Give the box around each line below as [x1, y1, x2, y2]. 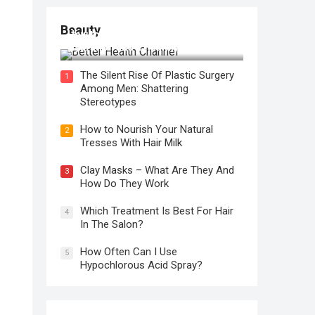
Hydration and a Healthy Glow [67, 41, 204, 53]
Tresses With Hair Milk [80, 136, 182, 149]
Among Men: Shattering [80, 82, 188, 95]
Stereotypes [80, 96, 136, 108]
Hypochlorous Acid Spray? [80, 259, 202, 271]
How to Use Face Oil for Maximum [67, 29, 224, 40]
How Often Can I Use [80, 245, 177, 258]
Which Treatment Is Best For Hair [80, 205, 233, 217]
